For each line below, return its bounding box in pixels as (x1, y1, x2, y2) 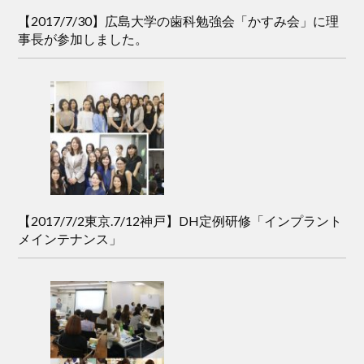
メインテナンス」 (18, 230, 123, 246)
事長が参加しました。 (18, 30, 149, 46)
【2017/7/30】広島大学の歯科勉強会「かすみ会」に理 (18, 12, 340, 28)
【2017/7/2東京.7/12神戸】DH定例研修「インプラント (18, 212, 343, 228)
